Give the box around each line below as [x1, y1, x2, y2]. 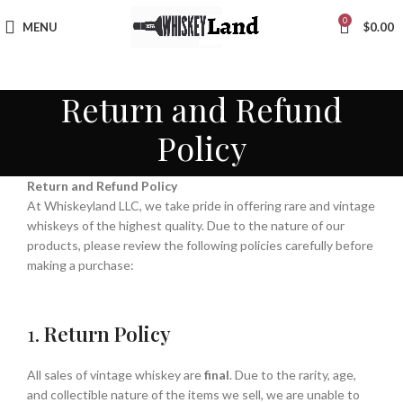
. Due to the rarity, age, [229, 367, 356, 382]
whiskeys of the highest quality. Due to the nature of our [27, 218, 345, 233]
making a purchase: [27, 257, 134, 273]
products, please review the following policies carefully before [27, 237, 373, 253]
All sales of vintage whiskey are [27, 367, 204, 382]
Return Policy [44, 320, 171, 347]
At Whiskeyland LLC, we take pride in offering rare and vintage [27, 198, 375, 213]
